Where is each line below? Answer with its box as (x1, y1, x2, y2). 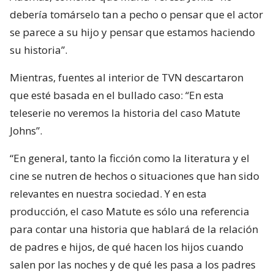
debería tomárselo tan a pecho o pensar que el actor (10, 7, 263, 21)
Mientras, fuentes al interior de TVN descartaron (10, 70, 243, 84)
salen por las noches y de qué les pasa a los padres (10, 257, 256, 272)
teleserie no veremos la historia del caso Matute (10, 105, 240, 120)
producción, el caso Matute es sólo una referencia (10, 204, 250, 218)
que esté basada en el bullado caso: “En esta (10, 87, 224, 102)
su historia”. (10, 42, 67, 57)
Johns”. (10, 123, 42, 138)
